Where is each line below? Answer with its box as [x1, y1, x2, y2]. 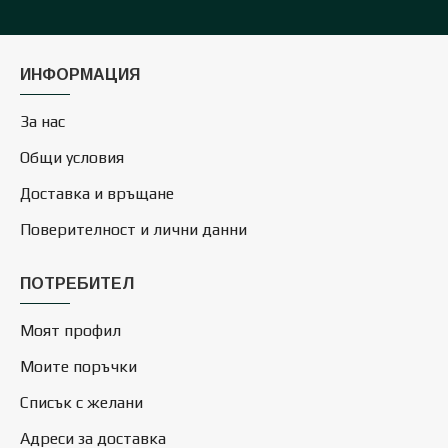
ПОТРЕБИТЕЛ [20, 275, 134, 292]
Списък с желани [20, 393, 143, 412]
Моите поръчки [20, 357, 137, 376]
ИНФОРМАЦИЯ [20, 66, 140, 83]
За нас [20, 112, 65, 131]
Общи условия [20, 148, 124, 167]
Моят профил [20, 321, 121, 340]
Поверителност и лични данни [20, 220, 247, 239]
